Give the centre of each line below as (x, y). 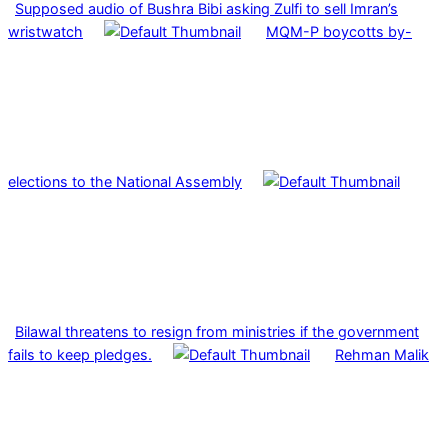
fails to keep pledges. (80, 355)
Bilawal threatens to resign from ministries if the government (217, 332)
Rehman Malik (382, 355)
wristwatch (45, 32)
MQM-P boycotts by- (339, 32)
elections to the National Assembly (125, 182)
